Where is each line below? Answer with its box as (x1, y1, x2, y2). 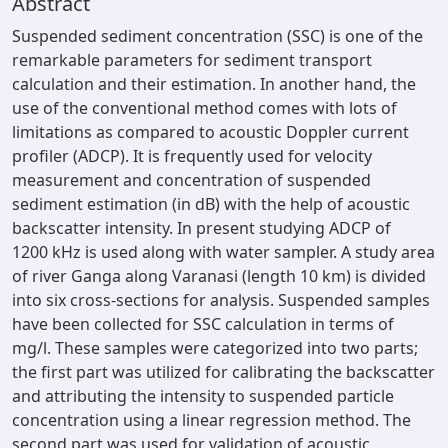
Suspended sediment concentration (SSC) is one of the (12, 25, 423, 47)
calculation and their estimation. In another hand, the (12, 73, 416, 95)
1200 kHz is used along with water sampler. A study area (12, 241, 435, 263)
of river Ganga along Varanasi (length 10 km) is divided (12, 265, 426, 287)
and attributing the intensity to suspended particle (12, 385, 394, 407)
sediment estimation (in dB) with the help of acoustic (12, 193, 410, 215)
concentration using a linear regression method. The (12, 409, 411, 431)
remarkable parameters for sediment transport (12, 49, 372, 71)
